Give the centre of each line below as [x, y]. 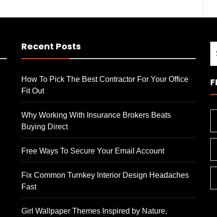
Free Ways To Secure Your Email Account [93, 151]
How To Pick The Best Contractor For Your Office [105, 79]
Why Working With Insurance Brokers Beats [96, 115]
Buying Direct [45, 127]
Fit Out [33, 91]
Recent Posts [51, 46]
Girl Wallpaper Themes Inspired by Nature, [94, 211]
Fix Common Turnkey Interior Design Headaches [105, 175]
